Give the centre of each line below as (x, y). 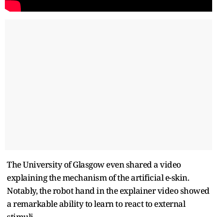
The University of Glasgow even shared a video (94, 164)
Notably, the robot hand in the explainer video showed (108, 190)
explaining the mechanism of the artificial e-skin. (98, 177)
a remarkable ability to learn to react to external (96, 203)
